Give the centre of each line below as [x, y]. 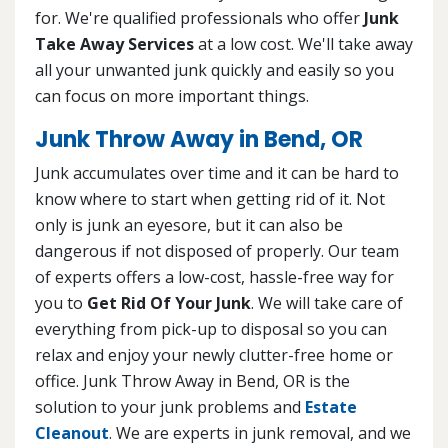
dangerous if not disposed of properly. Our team [217, 250]
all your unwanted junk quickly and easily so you [214, 69]
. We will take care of [327, 302]
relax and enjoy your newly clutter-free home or [214, 354]
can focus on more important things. [172, 95]
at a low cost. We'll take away [303, 43]
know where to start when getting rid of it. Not [210, 198]
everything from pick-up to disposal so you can [211, 328]
